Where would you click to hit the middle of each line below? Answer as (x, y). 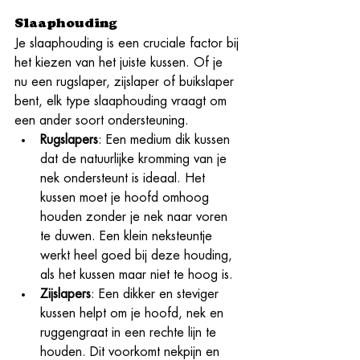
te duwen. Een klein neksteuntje (128, 236)
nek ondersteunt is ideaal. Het (125, 178)
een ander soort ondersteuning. (102, 120)
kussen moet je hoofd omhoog (127, 197)
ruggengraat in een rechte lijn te (130, 332)
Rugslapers (69, 139)
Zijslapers (65, 294)
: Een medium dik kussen (166, 139)
